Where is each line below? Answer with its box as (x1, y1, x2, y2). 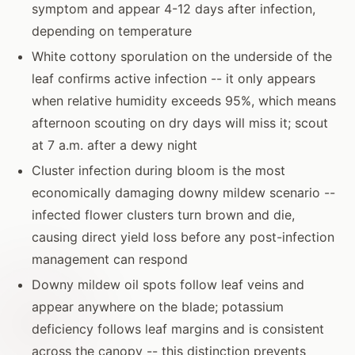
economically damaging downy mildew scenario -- (32, 184, 335, 200)
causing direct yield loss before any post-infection (32, 228, 334, 245)
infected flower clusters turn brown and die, (32, 206, 295, 223)
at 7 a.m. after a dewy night (32, 136, 197, 153)
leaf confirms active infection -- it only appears (32, 70, 315, 86)
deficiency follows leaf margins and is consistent (32, 320, 324, 337)
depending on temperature (32, 22, 192, 39)
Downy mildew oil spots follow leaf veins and (32, 276, 304, 292)
